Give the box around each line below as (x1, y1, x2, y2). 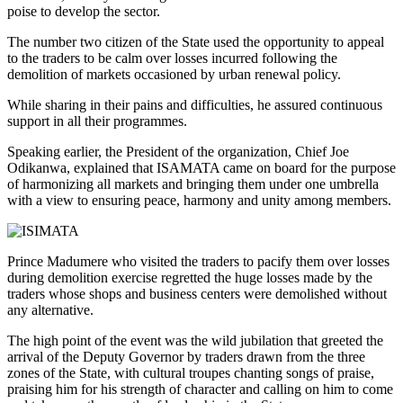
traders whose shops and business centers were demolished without (7, 285, 387, 301)
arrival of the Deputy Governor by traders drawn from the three (7, 348, 365, 364)
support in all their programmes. (7, 112, 187, 129)
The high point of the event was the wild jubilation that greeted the (7, 332, 383, 348)
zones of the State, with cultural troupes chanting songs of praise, (7, 364, 374, 381)
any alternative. (7, 301, 94, 318)
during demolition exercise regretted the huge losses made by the (7, 269, 372, 285)
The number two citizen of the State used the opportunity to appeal (7, 33, 384, 49)
